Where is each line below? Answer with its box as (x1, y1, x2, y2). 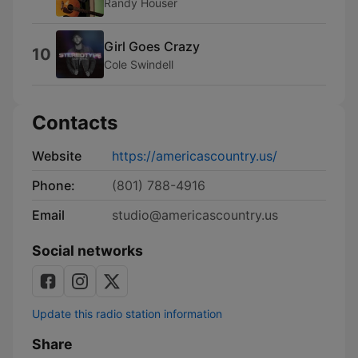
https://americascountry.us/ (112, 148, 277, 164)
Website (32, 148, 82, 164)
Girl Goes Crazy (104, 38, 200, 54)
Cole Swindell (104, 57, 173, 71)
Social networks (32, 242, 143, 259)
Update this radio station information (32, 307, 222, 320)
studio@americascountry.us (112, 207, 278, 223)
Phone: (32, 177, 75, 193)
